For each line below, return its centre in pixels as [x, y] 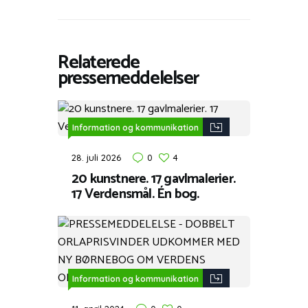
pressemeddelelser [128, 78]
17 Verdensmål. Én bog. [135, 194]
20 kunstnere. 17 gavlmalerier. [153, 179]
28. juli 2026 [96, 157]
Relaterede [99, 63]
